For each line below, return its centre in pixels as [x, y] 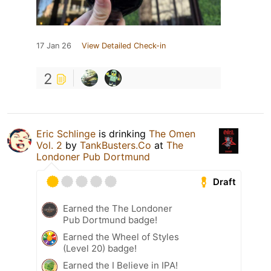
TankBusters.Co [116, 145]
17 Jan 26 [54, 45]
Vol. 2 [49, 145]
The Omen [172, 133]
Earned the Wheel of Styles [121, 237]
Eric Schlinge [66, 133]
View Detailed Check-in [124, 45]
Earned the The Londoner [118, 208]
